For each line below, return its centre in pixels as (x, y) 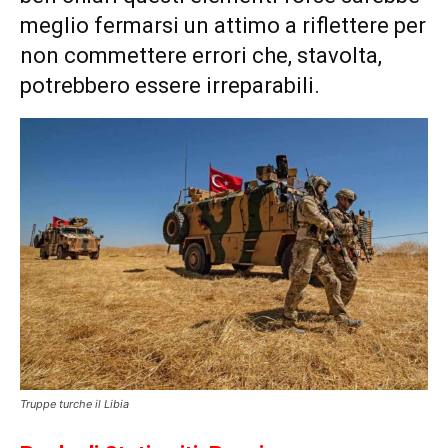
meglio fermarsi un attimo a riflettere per (223, 26)
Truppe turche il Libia (74, 404)
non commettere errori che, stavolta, (201, 56)
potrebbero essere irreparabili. (170, 86)
